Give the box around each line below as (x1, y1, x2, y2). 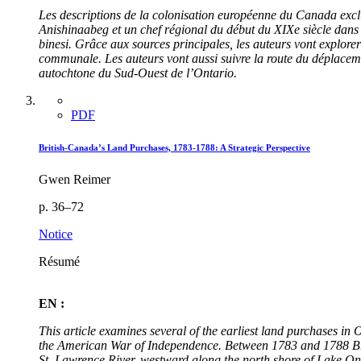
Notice (39, 226, 73, 241)
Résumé (39, 254, 80, 268)
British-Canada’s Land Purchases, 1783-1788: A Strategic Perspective (39, 142, 310, 152)
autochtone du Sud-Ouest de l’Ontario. (39, 66, 237, 80)
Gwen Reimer (39, 172, 110, 186)
